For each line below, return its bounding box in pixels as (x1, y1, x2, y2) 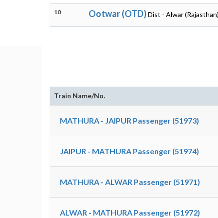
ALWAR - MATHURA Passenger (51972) (60, 208, 200, 217)
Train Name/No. (54, 91, 105, 100)
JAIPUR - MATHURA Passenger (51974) (60, 146, 199, 156)
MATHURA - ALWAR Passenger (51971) (60, 177, 200, 186)
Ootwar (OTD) (89, 8, 146, 19)
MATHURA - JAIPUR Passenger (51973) (60, 116, 199, 125)
